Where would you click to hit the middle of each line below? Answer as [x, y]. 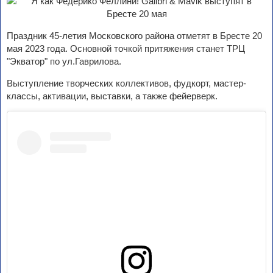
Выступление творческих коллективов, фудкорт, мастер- [126, 83]
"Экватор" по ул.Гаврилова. [64, 61]
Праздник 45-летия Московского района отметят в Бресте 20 [134, 36]
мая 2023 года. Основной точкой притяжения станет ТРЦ [126, 48]
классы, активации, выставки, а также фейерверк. [112, 96]
